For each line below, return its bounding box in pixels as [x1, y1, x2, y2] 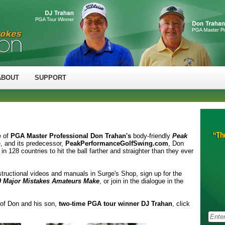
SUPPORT [35, 74, 66, 81]
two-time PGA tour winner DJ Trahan [59, 200, 172, 207]
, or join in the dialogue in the [99, 177, 183, 185]
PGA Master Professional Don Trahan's [11, 132, 131, 140]
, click [172, 200, 190, 207]
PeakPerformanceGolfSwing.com [65, 140, 168, 147]
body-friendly [131, 132, 172, 140]
